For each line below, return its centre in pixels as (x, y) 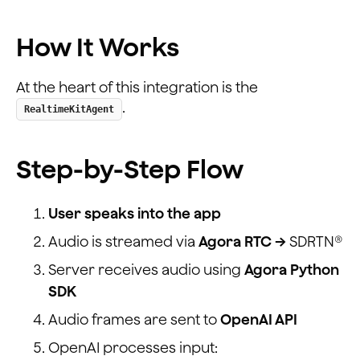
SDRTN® (316, 241)
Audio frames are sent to (134, 319)
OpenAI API (259, 319)
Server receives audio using (146, 269)
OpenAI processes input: (133, 347)
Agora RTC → (244, 241)
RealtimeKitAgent (69, 109)
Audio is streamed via (123, 241)
